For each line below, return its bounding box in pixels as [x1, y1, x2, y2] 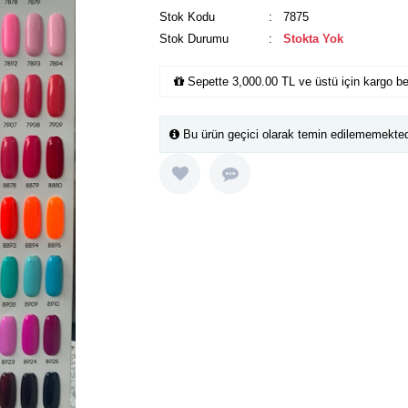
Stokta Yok [283, 32, 343, 46]
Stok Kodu [159, 10, 215, 25]
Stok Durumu [159, 32, 229, 46]
